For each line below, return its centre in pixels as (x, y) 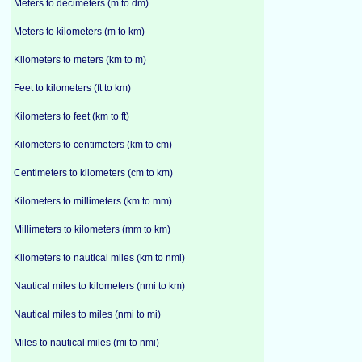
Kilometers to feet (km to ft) (72, 116)
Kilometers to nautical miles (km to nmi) (99, 258)
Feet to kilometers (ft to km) (72, 88)
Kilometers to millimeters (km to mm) (93, 201)
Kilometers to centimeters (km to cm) (93, 145)
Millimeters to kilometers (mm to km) (92, 229)
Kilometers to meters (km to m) (80, 60)
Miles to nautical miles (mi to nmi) (86, 343)
